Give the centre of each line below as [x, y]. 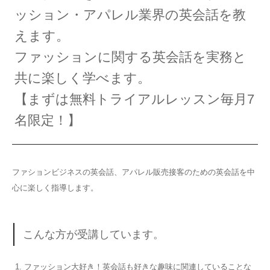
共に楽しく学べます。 [83, 78]
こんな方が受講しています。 [94, 235]
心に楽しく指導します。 [55, 187]
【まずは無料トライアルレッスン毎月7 [135, 99]
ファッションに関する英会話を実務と [131, 57]
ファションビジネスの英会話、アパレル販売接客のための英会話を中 [133, 172]
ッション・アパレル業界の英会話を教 [130, 14]
